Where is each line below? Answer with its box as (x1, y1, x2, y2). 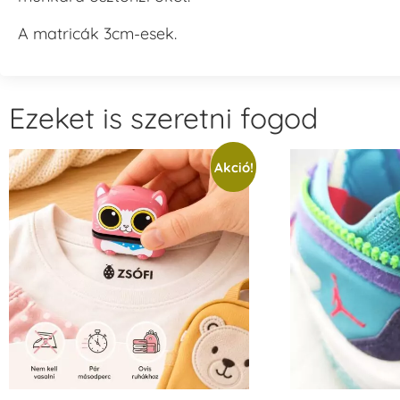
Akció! (213, 158, 254, 176)
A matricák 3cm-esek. (18, 22, 177, 44)
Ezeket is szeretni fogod (9, 100, 318, 137)
